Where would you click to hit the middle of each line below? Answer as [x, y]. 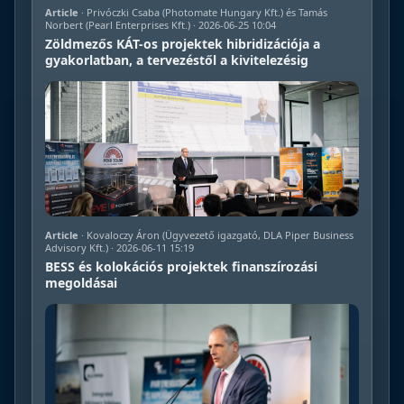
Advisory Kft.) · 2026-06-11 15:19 [119, 248]
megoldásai [81, 283]
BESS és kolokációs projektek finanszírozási [181, 267]
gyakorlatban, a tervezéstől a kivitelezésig [177, 60]
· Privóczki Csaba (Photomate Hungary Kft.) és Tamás [203, 13]
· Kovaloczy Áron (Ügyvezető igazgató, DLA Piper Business [216, 235]
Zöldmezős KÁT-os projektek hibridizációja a [183, 44]
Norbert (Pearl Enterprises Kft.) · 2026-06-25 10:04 [161, 25]
